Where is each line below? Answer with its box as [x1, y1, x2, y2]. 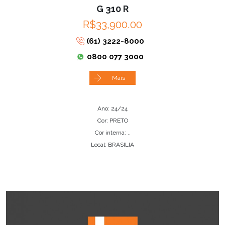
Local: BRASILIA [91, 141, 134, 148]
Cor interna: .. [94, 129, 131, 136]
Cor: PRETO [97, 117, 128, 124]
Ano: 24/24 [97, 104, 128, 112]
